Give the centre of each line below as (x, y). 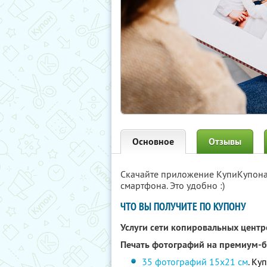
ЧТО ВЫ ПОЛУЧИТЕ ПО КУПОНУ (183, 207)
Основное (153, 142)
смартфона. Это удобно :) (173, 185)
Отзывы (225, 142)
